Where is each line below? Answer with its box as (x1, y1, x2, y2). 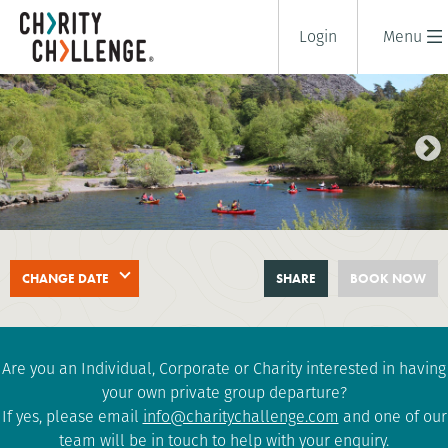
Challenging (108, 283, 193, 307)
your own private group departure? (101, 380, 347, 404)
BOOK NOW (350, 269, 426, 287)
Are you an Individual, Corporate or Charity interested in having (2, 356, 446, 380)
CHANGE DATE (22, 269, 109, 287)
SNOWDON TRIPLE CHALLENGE (15, 246, 331, 276)
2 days (15, 283, 60, 307)
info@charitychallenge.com (142, 404, 339, 428)
